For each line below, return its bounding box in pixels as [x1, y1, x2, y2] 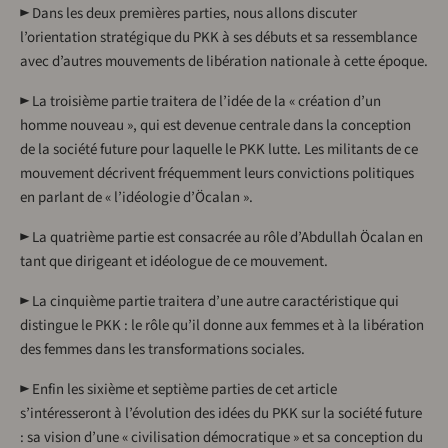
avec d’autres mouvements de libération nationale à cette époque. [20, 51, 428, 73]
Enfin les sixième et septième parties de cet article [32, 379, 337, 401]
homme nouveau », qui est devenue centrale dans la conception [20, 115, 411, 137]
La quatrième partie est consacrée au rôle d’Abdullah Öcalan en [32, 227, 423, 249]
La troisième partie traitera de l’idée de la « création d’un [32, 91, 381, 113]
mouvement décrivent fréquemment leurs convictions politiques [20, 163, 414, 185]
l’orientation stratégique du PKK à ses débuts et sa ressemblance [20, 27, 417, 49]
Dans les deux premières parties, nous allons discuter [32, 3, 357, 25]
